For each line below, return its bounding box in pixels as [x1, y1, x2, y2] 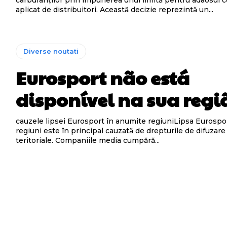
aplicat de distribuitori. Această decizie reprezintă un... [16, 5, 214, 14]
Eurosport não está [16, 64, 190, 90]
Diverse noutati [23, 47, 79, 55]
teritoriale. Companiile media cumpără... [16, 135, 160, 145]
